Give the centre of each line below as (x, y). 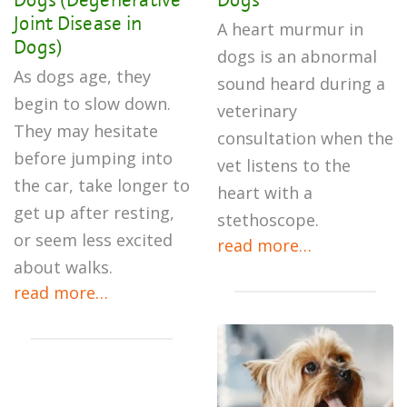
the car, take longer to (102, 185)
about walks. (63, 267)
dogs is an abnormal (297, 56)
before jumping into (93, 158)
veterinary (257, 111)
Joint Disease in (78, 23)
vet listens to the (284, 165)
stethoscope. (268, 220)
